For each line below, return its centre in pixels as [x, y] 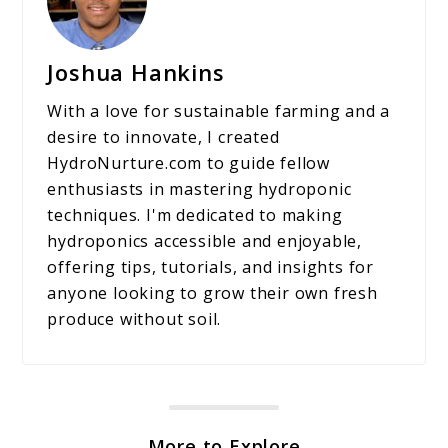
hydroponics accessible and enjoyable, [205, 241]
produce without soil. [134, 319]
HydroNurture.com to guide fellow [189, 163]
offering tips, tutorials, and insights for [211, 267]
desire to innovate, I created [163, 137]
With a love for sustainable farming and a [219, 111]
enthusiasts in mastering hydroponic [199, 189]
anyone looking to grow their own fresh [212, 293]
